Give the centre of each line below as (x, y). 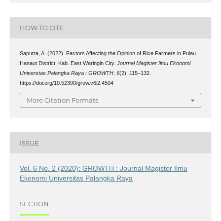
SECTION (34, 203)
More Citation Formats (62, 100)
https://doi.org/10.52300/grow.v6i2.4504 (66, 83)
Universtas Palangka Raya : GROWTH (66, 73)
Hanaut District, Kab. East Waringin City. (68, 63)
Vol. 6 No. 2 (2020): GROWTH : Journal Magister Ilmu (103, 168)
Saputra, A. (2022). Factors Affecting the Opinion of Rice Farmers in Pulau (108, 53)
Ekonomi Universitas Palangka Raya (76, 178)
